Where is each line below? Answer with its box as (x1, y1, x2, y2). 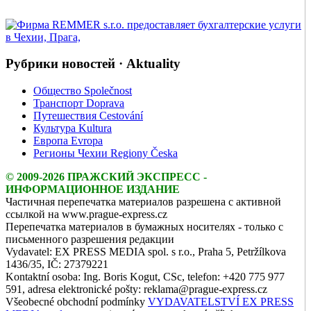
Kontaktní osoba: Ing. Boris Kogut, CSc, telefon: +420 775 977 (6, 271, 285, 283)
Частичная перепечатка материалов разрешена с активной (6, 196, 281, 208)
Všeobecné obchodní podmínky (6, 296, 148, 308)
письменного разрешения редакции (6, 233, 174, 246)
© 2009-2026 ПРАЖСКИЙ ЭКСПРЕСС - (6, 171, 207, 183)
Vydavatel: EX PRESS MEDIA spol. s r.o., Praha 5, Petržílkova (6, 246, 286, 258)
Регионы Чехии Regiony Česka (33, 147, 178, 160)
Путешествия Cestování (33, 110, 143, 122)
